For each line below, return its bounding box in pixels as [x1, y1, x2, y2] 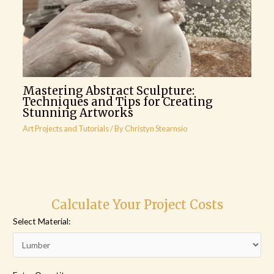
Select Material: [13, 215, 71, 226]
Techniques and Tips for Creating [22, 94, 213, 109]
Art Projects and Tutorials [22, 124, 109, 134]
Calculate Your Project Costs [51, 196, 223, 212]
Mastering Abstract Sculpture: [22, 83, 194, 98]
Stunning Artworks [22, 105, 133, 120]
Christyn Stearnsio [124, 124, 187, 134]
